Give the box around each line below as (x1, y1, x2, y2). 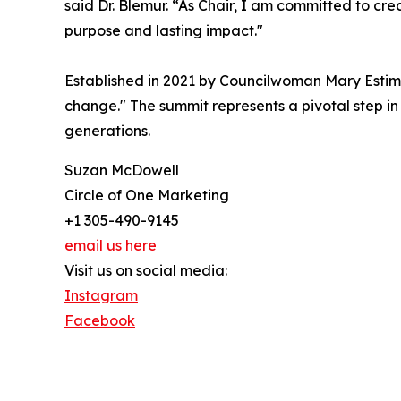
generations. (64, 122, 150, 141)
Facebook (64, 311, 135, 330)
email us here (64, 236, 157, 255)
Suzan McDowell (64, 161, 179, 180)
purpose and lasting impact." (64, 21, 263, 40)
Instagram (64, 286, 138, 305)
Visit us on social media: (64, 261, 227, 280)
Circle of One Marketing (64, 186, 229, 205)
